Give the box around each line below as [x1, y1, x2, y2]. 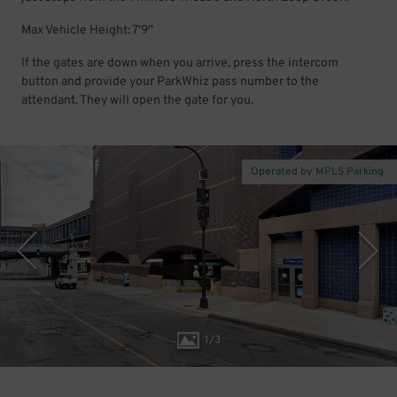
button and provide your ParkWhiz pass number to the [21, 74, 319, 90]
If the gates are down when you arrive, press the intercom [21, 56, 339, 71]
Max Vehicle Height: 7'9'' [21, 23, 153, 38]
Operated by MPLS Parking [251, 165, 384, 179]
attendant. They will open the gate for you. [21, 93, 253, 108]
